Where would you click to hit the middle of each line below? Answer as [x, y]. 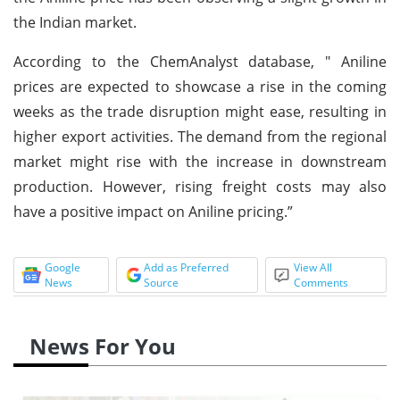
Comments [321, 282]
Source [161, 282]
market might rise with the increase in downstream [200, 161]
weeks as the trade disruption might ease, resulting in [200, 111]
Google [62, 267]
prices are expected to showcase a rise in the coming [200, 86]
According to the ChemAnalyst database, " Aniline [200, 61]
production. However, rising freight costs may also [200, 186]
